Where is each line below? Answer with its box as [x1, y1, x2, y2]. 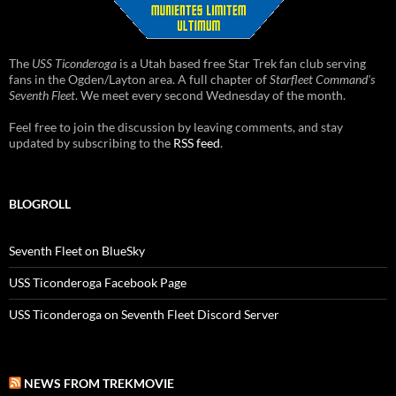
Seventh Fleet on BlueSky [9, 242, 145, 258]
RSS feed [173, 134, 220, 150]
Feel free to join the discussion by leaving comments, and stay [9, 118, 343, 134]
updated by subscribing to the [9, 134, 173, 150]
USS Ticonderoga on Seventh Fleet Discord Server [9, 306, 279, 322]
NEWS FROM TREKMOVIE [24, 375, 174, 391]
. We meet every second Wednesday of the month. [75, 87, 346, 103]
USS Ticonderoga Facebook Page [9, 274, 187, 290]
